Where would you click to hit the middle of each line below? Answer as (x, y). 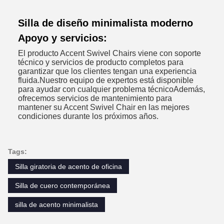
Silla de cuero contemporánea (62, 185)
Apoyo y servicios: (62, 38)
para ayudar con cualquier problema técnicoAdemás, (111, 89)
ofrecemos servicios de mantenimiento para (95, 98)
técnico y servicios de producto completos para (101, 62)
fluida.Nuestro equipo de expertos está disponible (106, 80)
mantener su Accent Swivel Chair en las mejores (104, 107)
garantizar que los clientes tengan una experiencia (107, 71)
